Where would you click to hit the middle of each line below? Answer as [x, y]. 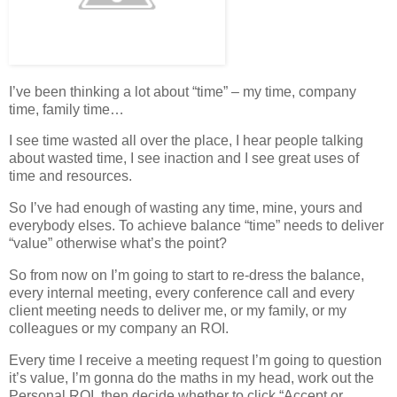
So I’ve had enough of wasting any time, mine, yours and [186, 208]
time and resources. [70, 176]
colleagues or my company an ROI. [119, 329]
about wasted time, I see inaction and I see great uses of [184, 159]
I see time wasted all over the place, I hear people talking [186, 141]
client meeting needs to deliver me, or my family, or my [178, 311]
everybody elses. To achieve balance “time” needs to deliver [196, 226]
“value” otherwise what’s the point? [118, 244]
